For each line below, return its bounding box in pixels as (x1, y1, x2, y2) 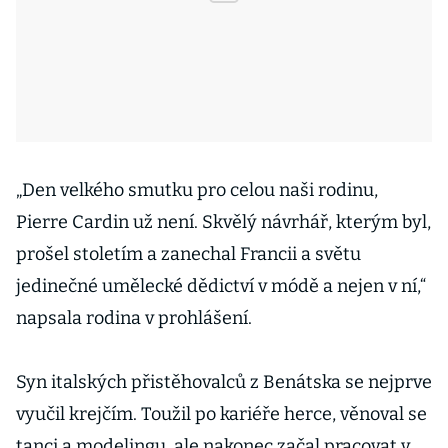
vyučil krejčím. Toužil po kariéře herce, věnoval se (16, 403, 427, 425)
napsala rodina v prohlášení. (16, 307, 252, 329)
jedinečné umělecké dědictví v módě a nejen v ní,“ (16, 275, 426, 297)
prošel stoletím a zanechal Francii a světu (16, 243, 361, 265)
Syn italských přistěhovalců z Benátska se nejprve (16, 371, 432, 393)
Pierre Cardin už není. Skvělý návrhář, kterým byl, (16, 211, 431, 233)
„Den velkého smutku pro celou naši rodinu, (16, 179, 378, 201)
